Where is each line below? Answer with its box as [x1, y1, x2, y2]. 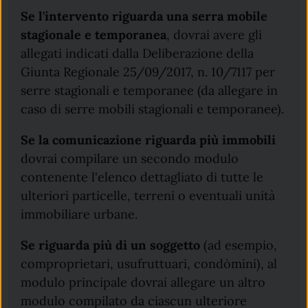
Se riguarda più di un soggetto [21, 236, 201, 253]
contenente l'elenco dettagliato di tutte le [21, 168, 264, 185]
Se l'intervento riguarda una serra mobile [21, 8, 268, 24]
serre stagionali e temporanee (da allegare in [21, 82, 278, 98]
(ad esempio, [200, 236, 278, 253]
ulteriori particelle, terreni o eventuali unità [21, 187, 276, 203]
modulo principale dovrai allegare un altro [21, 274, 266, 290]
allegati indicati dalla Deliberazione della [21, 45, 254, 61]
